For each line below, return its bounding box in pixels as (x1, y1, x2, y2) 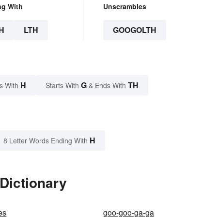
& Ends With (87, 80, 128, 90)
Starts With (46, 80, 81, 90)
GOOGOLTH (112, 24, 156, 35)
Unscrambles (103, 1, 146, 11)
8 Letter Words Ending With (3, 135, 88, 145)
